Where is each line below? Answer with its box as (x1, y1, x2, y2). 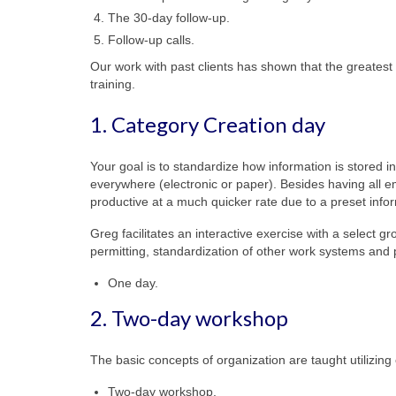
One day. (108, 275, 158, 290)
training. (90, 76, 135, 91)
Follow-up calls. (108, 32, 194, 47)
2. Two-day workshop (90, 304, 288, 331)
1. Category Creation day (90, 110, 325, 137)
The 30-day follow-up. (108, 10, 230, 25)
